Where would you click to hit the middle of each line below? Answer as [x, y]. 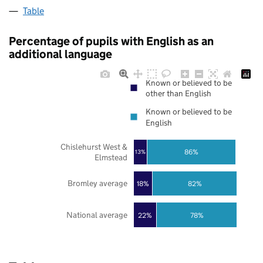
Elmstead [111, 157]
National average [97, 215]
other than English [178, 94]
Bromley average [97, 183]
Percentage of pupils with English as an [111, 41]
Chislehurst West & [94, 146]
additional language [60, 54]
